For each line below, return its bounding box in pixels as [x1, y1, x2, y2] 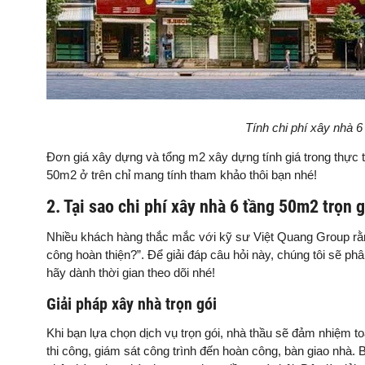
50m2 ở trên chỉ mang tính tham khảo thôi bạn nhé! [46, 168, 320, 182]
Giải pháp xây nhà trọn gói [46, 294, 217, 314]
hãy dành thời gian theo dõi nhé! [46, 266, 215, 279]
